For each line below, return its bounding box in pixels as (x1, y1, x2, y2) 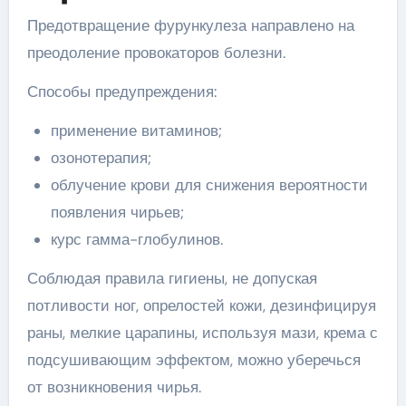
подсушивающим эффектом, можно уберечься (26, 350, 361, 370)
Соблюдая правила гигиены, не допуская (26, 268, 317, 288)
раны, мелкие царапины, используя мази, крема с (26, 323, 378, 343)
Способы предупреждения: (26, 82, 217, 101)
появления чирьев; (50, 202, 184, 222)
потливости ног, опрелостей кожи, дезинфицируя (26, 295, 376, 315)
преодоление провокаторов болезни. (26, 43, 285, 63)
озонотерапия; (50, 148, 151, 168)
